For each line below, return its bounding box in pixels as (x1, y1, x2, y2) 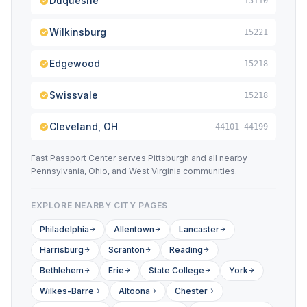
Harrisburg (40, 245, 84, 255)
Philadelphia (40, 224, 89, 234)
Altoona (119, 286, 150, 296)
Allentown (114, 224, 154, 234)
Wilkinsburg (49, 26, 106, 38)
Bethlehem (40, 265, 84, 275)
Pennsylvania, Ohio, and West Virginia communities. (31, 166, 237, 176)
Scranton (108, 245, 145, 255)
